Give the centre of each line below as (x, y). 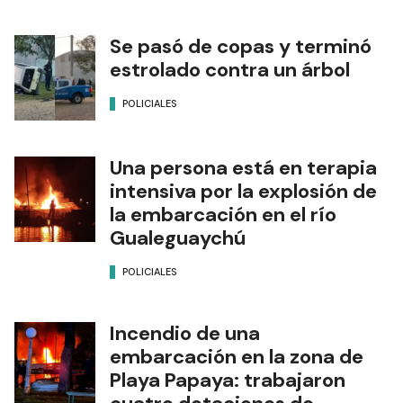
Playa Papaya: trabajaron (228, 381)
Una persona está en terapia (243, 168)
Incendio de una (185, 334)
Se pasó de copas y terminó (241, 47)
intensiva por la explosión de (243, 192)
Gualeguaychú (178, 238)
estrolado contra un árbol (230, 70)
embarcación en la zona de (237, 357)
